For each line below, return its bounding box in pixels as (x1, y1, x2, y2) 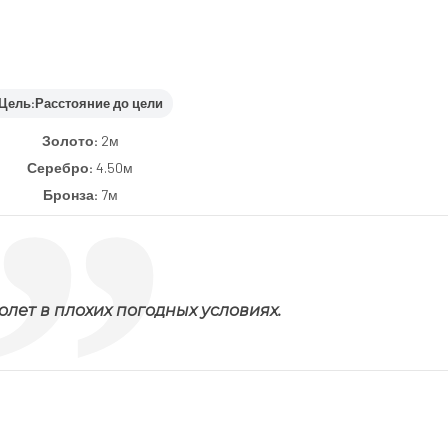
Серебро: (27, 158, 96, 176)
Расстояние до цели (34, 94, 163, 111)
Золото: (41, 131, 101, 149)
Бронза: (42, 185, 101, 203)
